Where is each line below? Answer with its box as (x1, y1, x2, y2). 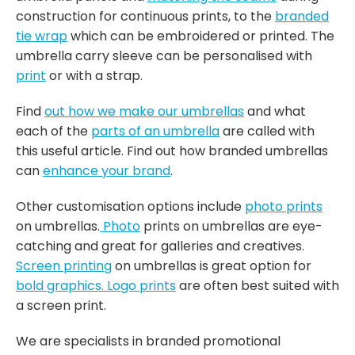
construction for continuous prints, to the (16, 6, 275, 25)
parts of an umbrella (91, 121, 219, 140)
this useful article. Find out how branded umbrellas (16, 141, 328, 160)
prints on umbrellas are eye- (140, 216, 323, 235)
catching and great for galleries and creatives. (16, 236, 304, 255)
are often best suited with (176, 276, 339, 295)
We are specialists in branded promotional (16, 331, 281, 350)
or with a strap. (46, 66, 143, 85)
